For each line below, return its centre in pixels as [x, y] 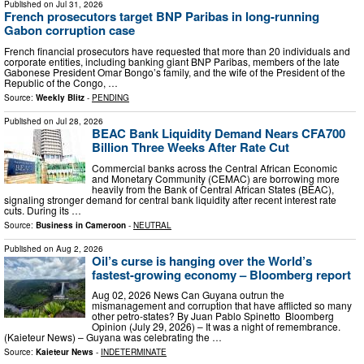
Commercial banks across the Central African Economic [214, 167]
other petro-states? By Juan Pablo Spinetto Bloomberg [213, 316]
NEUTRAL [152, 225]
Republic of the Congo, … [61, 82]
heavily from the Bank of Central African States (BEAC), [213, 188]
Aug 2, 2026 [80, 248]
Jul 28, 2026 [80, 121]
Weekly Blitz [60, 97]
